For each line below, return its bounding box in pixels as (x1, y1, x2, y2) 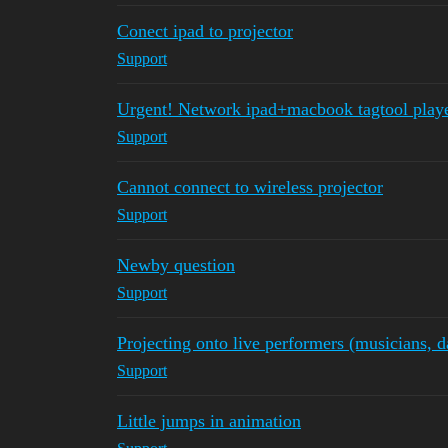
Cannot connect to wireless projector (117, 177, 383, 197)
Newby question (117, 255, 235, 275)
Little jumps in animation (117, 411, 301, 431)
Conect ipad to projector (117, 21, 293, 41)
